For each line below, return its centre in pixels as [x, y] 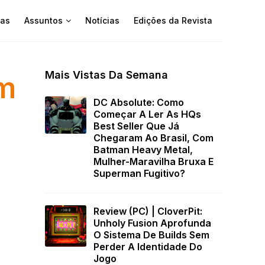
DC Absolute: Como [139, 102]
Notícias [102, 20]
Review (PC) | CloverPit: [148, 211]
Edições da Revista [173, 20]
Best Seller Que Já [136, 126]
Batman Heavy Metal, [143, 150]
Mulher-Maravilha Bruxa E [153, 161]
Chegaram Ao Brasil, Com [153, 138]
